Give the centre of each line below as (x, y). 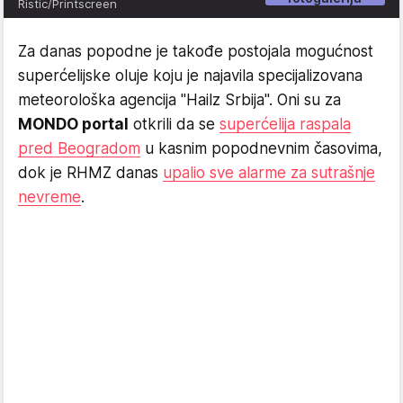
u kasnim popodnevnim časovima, (261, 149)
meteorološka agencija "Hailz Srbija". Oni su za (179, 100)
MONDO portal (73, 125)
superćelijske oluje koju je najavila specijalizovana (190, 76)
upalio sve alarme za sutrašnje (269, 173)
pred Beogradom (79, 149)
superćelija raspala (285, 125)
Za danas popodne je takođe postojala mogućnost (196, 52)
